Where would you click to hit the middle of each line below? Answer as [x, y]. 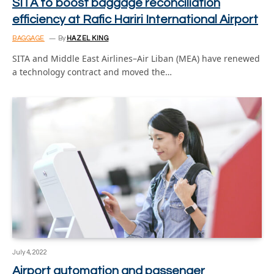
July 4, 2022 [30, 252]
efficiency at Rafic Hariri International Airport [135, 20]
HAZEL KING [87, 38]
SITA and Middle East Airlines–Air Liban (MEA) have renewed [136, 58]
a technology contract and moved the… [92, 72]
